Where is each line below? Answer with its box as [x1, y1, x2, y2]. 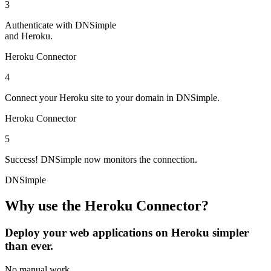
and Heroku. [5, 31, 53, 42]
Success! [5, 154, 38, 165]
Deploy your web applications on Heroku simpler [5, 226, 249, 240]
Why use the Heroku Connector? [5, 198, 209, 214]
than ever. [5, 240, 53, 253]
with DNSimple [53, 20, 116, 31]
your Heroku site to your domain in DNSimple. [37, 93, 220, 103]
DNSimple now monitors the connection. [38, 154, 197, 165]
